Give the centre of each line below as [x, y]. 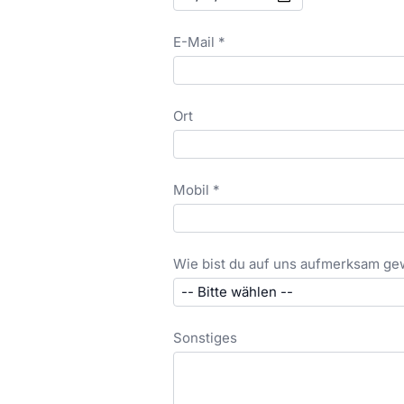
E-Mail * [199, 42]
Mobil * [197, 190]
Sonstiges [205, 338]
